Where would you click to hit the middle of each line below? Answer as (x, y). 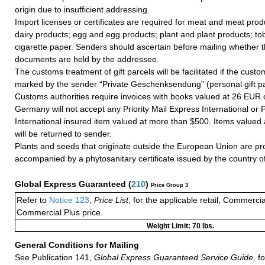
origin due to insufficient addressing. (82, 9)
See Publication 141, (53, 257)
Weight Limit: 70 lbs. (180, 226)
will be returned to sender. (63, 133)
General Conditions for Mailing (78, 245)
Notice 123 (68, 200)
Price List (111, 200)
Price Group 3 (169, 185)
